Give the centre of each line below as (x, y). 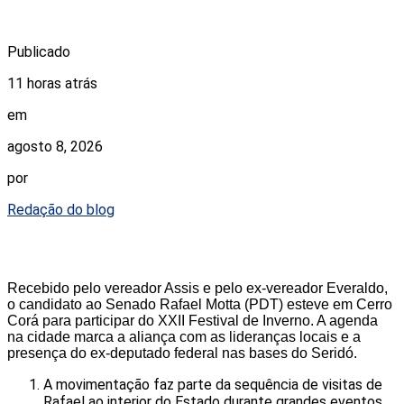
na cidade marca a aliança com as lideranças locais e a (184, 337)
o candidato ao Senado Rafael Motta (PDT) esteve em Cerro (200, 305)
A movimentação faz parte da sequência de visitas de (213, 385)
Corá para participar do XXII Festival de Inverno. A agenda (193, 321)
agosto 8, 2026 (55, 147)
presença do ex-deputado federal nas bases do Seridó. (182, 353)
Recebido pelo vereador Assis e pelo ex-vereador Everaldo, (197, 289)
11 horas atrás (52, 84)
